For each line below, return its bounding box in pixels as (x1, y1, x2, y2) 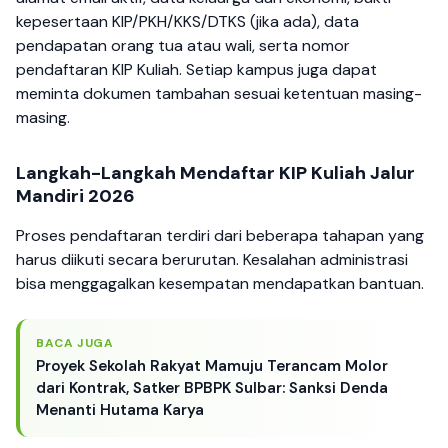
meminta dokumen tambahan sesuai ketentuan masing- (16, 83, 422, 105)
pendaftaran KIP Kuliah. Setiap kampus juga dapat (16, 59, 377, 81)
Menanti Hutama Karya (36, 399, 204, 420)
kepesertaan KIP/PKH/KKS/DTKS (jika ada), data (16, 11, 359, 33)
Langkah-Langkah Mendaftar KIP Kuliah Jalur (16, 161, 415, 186)
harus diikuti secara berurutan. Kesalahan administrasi (16, 249, 408, 271)
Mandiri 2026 (16, 184, 135, 209)
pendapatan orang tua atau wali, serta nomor (16, 35, 350, 57)
